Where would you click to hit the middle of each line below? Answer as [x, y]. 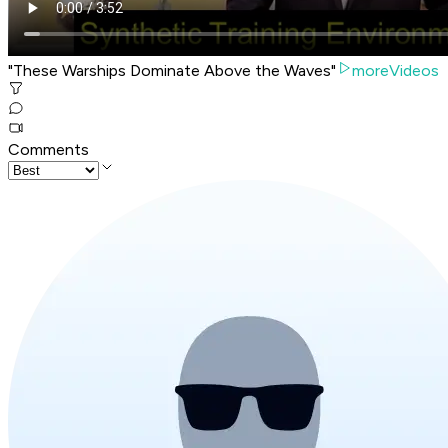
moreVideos [395, 71]
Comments [48, 150]
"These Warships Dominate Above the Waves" [172, 71]
